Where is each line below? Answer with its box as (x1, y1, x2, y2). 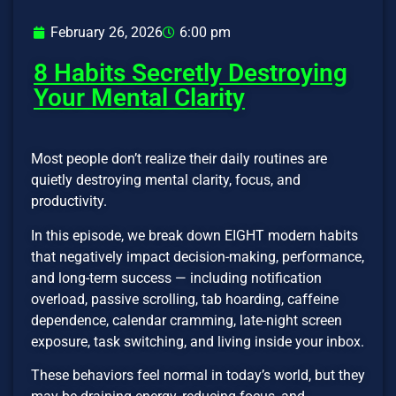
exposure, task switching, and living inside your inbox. (31, 332, 364, 350)
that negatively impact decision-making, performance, (31, 247, 364, 265)
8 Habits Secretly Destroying (34, 58, 347, 88)
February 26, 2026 (50, 24, 163, 42)
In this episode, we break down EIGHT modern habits (31, 226, 358, 244)
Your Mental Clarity (34, 83, 245, 113)
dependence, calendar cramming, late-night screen (31, 311, 342, 329)
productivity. (31, 193, 107, 210)
